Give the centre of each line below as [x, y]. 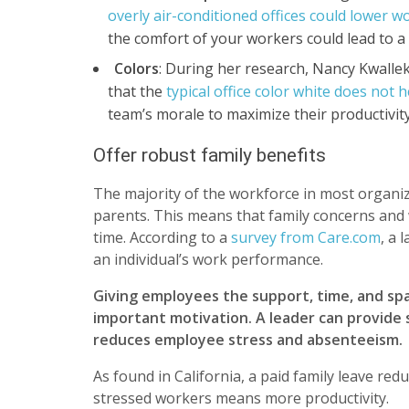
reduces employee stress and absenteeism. [248, 340]
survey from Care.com [306, 238]
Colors [136, 68]
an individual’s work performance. [208, 260]
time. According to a [162, 238]
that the [137, 91]
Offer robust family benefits [210, 155]
